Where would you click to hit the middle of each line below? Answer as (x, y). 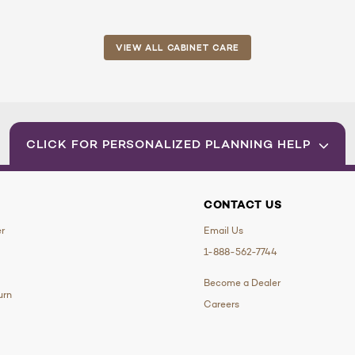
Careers (221, 304)
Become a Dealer (242, 283)
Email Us (223, 231)
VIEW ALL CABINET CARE (177, 48)
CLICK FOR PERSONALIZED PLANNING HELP (170, 143)
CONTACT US (242, 205)
